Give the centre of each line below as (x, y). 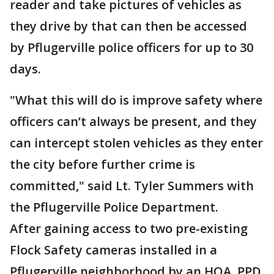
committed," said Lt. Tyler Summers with (132, 186)
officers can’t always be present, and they (133, 121)
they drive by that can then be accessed (128, 26)
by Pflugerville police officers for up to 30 (131, 47)
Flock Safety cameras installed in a (113, 250)
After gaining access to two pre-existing (129, 228)
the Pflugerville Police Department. (114, 207)
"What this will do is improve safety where (136, 100)
